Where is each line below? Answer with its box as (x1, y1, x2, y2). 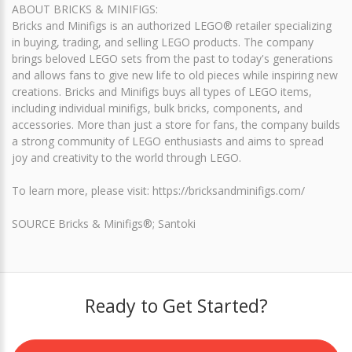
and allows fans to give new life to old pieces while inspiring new (12, 68, 338, 82)
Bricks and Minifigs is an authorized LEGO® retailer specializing (12, 18, 332, 33)
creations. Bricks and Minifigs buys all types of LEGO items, (12, 84, 312, 99)
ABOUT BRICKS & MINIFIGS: (12, 2, 158, 16)
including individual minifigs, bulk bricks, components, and (12, 101, 302, 115)
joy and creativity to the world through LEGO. (12, 150, 241, 165)
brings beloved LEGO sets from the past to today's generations (12, 51, 333, 66)
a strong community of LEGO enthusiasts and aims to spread (12, 134, 324, 148)
